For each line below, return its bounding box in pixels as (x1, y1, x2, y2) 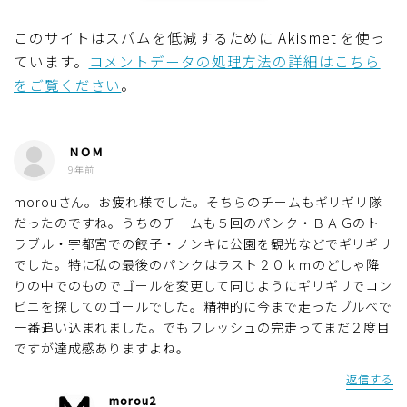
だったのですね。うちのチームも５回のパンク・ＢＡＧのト (14, 213, 381, 232)
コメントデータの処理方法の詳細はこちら (88, 50, 381, 71)
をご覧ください (14, 74, 122, 94)
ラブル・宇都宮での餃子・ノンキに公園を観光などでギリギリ (14, 233, 393, 253)
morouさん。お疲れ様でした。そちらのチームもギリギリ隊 (14, 192, 383, 211)
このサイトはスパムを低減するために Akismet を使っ (14, 26, 387, 47)
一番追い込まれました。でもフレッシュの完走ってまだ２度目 (14, 317, 392, 336)
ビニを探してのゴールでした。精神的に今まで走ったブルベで (14, 296, 393, 315)
